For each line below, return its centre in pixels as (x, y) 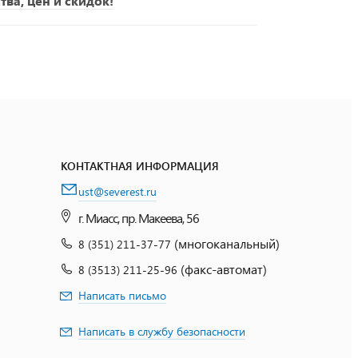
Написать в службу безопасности (162, 331)
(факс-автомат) (224, 269)
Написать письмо (122, 295)
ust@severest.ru (117, 191)
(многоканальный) (227, 243)
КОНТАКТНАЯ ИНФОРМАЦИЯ (140, 166)
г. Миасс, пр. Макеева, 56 (139, 218)
